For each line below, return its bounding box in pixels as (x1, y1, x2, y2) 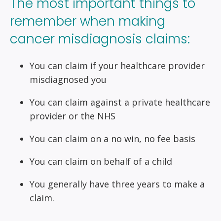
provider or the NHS (30, 110, 115, 122)
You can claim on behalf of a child (30, 155, 172, 167)
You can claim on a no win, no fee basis (30, 132, 195, 145)
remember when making (10, 12, 165, 31)
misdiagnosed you (30, 73, 107, 85)
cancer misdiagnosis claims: (10, 30, 190, 48)
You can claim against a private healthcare (30, 96, 210, 108)
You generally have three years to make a (30, 178, 205, 190)
